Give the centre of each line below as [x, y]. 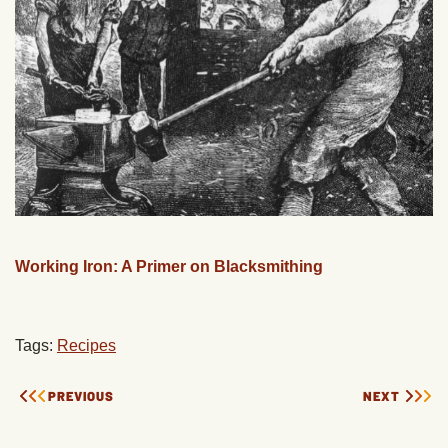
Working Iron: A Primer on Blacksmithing [169, 266]
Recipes [86, 345]
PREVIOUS [81, 395]
